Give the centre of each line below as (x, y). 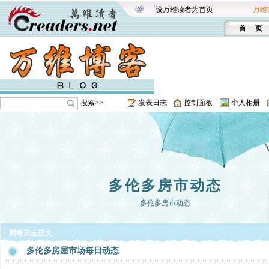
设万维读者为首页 (184, 10)
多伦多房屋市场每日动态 (73, 251)
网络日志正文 (31, 233)
